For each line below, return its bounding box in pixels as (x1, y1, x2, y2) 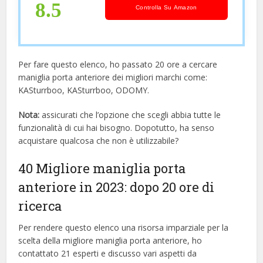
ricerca (18, 197, 62, 214)
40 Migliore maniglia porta (18, 159, 186, 177)
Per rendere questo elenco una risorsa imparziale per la (18, 221, 229, 233)
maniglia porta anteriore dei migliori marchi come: (18, 71, 208, 83)
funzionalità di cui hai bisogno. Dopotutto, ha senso (18, 122, 215, 133)
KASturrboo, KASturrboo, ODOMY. (18, 84, 150, 96)
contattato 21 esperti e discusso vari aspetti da (18, 247, 197, 259)
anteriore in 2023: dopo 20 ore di (18, 178, 215, 195)
